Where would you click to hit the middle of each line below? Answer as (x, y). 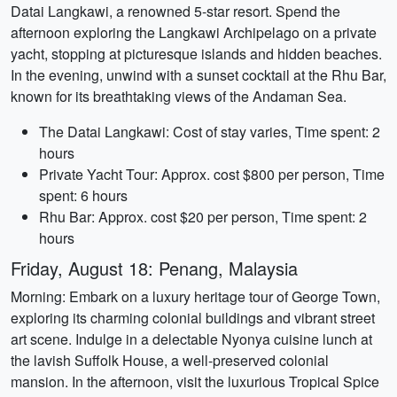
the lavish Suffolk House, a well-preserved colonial (170, 360)
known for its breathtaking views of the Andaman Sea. (179, 96)
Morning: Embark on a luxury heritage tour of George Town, (195, 296)
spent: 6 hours (83, 195)
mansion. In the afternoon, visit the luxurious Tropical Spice (195, 381)
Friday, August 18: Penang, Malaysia (154, 268)
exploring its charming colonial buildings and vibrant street (193, 318)
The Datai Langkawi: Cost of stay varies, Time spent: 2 (210, 132)
